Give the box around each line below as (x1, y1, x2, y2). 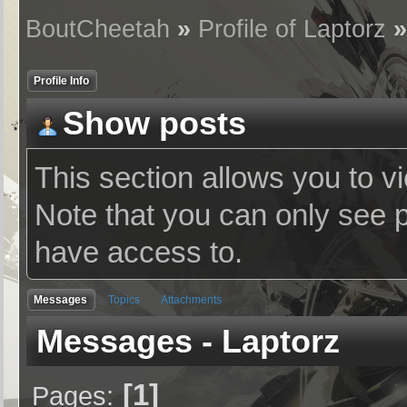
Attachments (161, 293, 223, 306)
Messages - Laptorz (36, 323, 341, 360)
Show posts (63, 105, 247, 142)
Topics (108, 293, 141, 306)
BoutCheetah (25, 15, 171, 43)
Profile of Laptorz (198, 15, 387, 43)
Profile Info (34, 74, 90, 87)
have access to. (35, 236, 243, 269)
